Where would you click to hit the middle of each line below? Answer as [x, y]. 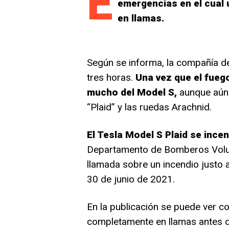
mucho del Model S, [132, 92]
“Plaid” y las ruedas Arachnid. [149, 107]
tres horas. [111, 77]
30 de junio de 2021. [132, 179]
